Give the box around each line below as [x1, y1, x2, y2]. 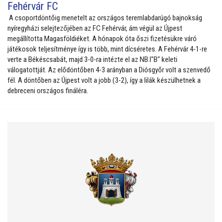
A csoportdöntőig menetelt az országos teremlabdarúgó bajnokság [7, 13, 202, 23]
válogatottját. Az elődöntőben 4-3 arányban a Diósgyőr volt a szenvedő [7, 65, 211, 75]
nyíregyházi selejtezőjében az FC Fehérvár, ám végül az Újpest [7, 24, 182, 33]
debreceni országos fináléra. [7, 86, 88, 96]
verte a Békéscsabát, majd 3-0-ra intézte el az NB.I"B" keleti [7, 55, 177, 64]
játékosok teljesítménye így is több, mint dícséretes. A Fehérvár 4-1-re [7, 45, 207, 54]
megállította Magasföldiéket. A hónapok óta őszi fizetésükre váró [7, 34, 197, 44]
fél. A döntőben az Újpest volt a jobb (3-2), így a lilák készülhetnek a [7, 76, 201, 85]
